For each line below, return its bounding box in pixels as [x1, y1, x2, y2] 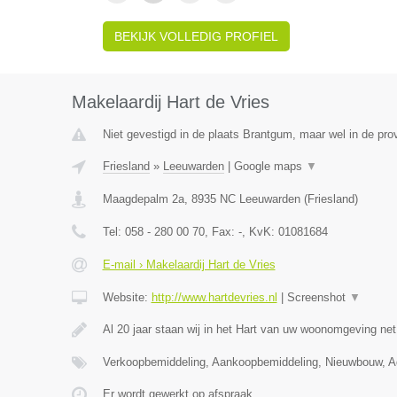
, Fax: [204, 225, 238, 238]
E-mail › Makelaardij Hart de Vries [102, 258, 276, 271]
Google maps [233, 160, 306, 173]
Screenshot [286, 291, 349, 304]
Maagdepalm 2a [102, 192, 184, 206]
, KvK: [241, 225, 278, 238]
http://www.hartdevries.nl [151, 291, 277, 304]
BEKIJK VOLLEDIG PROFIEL [113, 29, 278, 43]
